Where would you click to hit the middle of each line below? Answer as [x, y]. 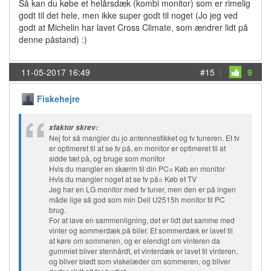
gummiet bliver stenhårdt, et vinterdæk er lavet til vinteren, [143, 251]
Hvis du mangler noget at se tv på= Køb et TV [123, 179]
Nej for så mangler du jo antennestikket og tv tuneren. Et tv [144, 138]
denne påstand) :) [53, 39]
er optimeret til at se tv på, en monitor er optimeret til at [137, 148]
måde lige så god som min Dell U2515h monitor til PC [137, 199]
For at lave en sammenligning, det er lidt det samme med [142, 220]
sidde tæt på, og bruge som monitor [107, 158]
